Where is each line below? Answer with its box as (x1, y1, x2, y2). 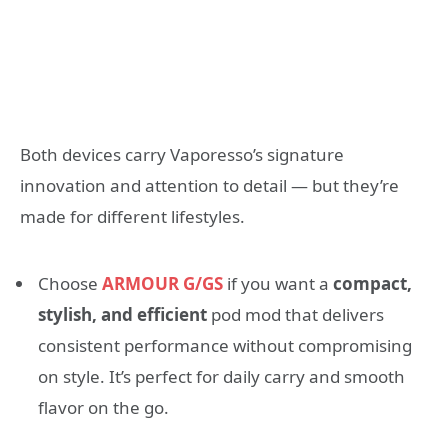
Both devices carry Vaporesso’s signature (20, 142, 344, 166)
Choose (38, 271, 102, 295)
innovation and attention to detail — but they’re (20, 173, 399, 197)
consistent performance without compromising (38, 333, 412, 357)
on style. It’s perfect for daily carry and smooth (38, 364, 405, 388)
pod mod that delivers (207, 302, 384, 326)
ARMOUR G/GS (102, 271, 223, 295)
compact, (333, 271, 412, 295)
